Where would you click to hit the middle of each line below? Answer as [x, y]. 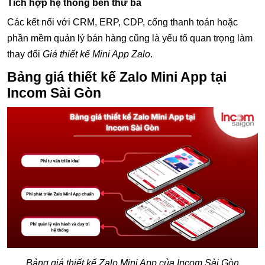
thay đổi [25, 54]
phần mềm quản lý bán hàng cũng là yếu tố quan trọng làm [130, 38]
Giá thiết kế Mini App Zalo [96, 54]
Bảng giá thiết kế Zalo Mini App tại [117, 77]
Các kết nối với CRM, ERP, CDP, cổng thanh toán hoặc [122, 22]
